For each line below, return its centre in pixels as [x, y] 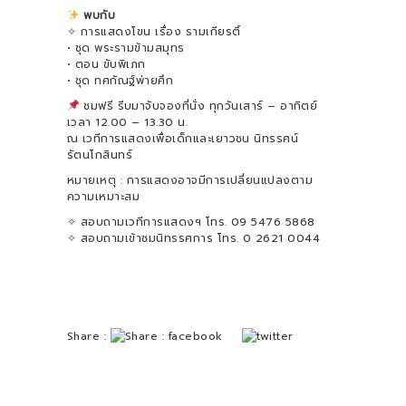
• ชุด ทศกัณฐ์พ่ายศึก [121, 81]
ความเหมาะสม [104, 197]
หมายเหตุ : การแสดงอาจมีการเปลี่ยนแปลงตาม [190, 180]
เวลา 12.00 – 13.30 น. [128, 122]
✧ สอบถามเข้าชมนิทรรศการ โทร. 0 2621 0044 [194, 238]
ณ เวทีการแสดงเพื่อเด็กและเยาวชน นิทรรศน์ [183, 139]
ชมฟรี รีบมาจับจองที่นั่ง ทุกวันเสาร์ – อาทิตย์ [198, 106]
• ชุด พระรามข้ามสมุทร [126, 48]
